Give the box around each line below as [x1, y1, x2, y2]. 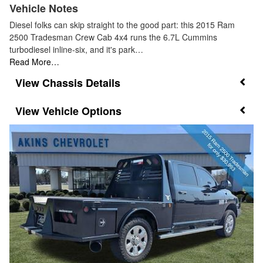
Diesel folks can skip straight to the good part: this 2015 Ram [9, 18, 235, 31]
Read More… [9, 55, 59, 68]
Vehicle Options [42, 103, 122, 119]
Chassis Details [42, 75, 120, 90]
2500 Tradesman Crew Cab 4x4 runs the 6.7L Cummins [9, 31, 217, 43]
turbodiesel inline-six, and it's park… [9, 43, 143, 55]
